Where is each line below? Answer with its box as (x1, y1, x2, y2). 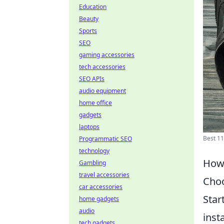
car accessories (79, 182, 122, 191)
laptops (79, 122, 99, 131)
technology (79, 146, 109, 155)
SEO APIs (79, 74, 104, 83)
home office (79, 98, 112, 107)
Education (79, 2, 106, 11)
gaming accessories (79, 50, 134, 59)
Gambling (79, 158, 106, 167)
